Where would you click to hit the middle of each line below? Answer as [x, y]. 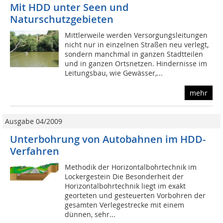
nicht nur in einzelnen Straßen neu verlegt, [137, 45]
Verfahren [35, 151]
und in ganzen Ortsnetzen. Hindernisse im [136, 64]
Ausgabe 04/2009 [34, 121]
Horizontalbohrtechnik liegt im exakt [125, 186]
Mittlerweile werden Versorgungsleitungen [136, 35]
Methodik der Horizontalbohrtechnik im [131, 167]
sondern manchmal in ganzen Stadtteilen [134, 54]
